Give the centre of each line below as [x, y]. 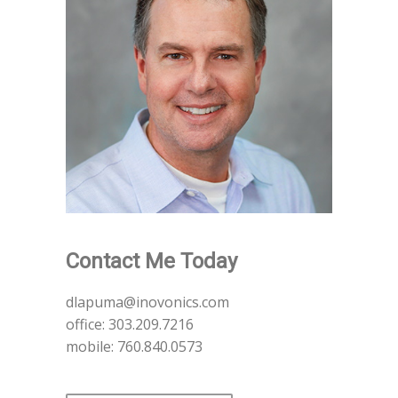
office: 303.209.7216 [130, 324]
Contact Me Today [151, 261]
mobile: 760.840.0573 [134, 346]
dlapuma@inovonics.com [147, 302]
